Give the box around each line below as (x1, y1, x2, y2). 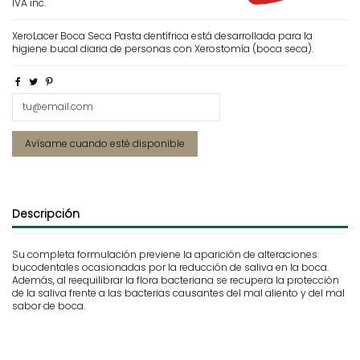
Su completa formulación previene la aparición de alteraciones (12, 247, 317, 262)
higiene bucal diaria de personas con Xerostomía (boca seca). (12, 42, 313, 56)
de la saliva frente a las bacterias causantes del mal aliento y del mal (12, 286, 345, 301)
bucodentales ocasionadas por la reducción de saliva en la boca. (12, 260, 329, 275)
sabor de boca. (12, 299, 85, 313)
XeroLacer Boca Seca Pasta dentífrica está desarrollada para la (12, 29, 313, 43)
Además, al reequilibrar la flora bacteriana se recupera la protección (12, 273, 339, 288)
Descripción (12, 206, 80, 222)
